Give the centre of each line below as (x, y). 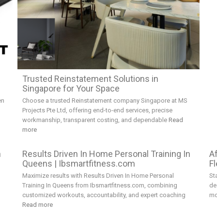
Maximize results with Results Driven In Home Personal (98, 176)
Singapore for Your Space (71, 89)
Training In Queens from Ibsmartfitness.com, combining (100, 186)
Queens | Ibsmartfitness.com (78, 164)
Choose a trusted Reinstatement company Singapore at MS (105, 101)
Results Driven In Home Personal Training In (106, 154)
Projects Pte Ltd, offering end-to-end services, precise (97, 110)
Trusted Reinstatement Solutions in (90, 79)
